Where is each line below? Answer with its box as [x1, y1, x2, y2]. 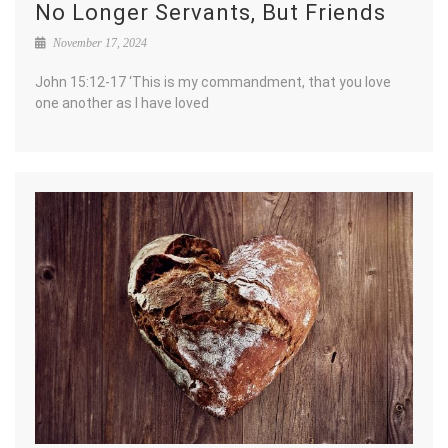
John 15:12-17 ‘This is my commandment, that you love [35, 73, 391, 90]
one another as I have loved [35, 94, 209, 111]
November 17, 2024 [50, 35, 147, 50]
